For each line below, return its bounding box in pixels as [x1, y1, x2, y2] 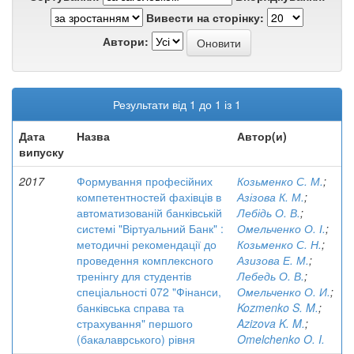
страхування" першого [77, 315, 193, 331]
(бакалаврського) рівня [77, 331, 195, 347]
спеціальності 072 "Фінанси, [77, 284, 221, 299]
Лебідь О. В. [237, 205, 300, 220]
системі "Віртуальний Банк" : [77, 220, 224, 236]
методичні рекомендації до [77, 236, 217, 252]
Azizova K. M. [237, 315, 305, 331]
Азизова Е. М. [237, 252, 309, 268]
